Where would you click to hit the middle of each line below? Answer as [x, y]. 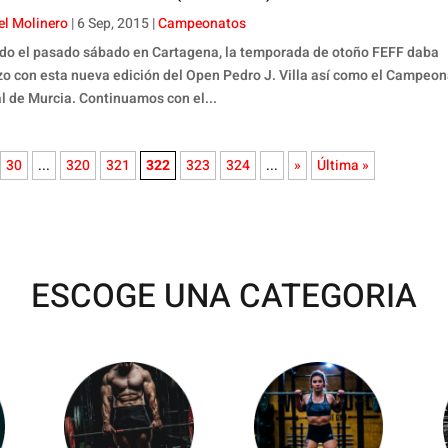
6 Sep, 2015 [113, 23]
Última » [343, 166]
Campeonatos [202, 23]
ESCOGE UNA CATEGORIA [224, 296]
